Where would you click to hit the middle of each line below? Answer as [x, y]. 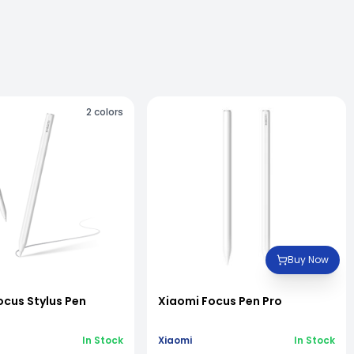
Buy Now [308, 259]
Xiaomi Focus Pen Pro [220, 301]
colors [109, 111]
